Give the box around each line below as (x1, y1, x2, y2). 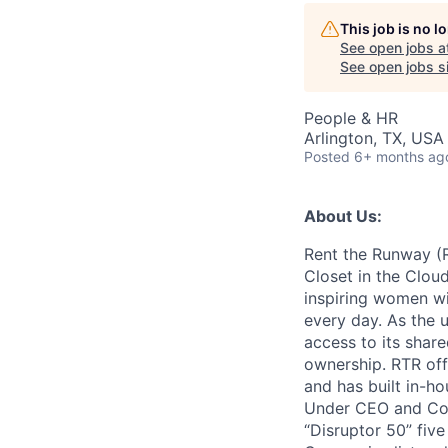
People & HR (304, 108, 398, 128)
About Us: (304, 206, 382, 226)
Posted (304, 148, 350, 165)
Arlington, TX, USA (304, 128, 444, 148)
